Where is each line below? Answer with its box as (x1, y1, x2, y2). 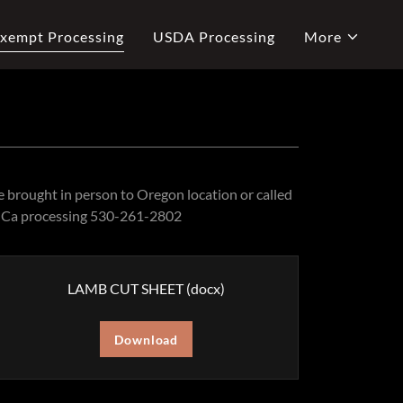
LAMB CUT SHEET (67, 280, 187, 297)
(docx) (186, 280, 226, 297)
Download (114, 331, 179, 347)
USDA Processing (152, 28, 275, 45)
